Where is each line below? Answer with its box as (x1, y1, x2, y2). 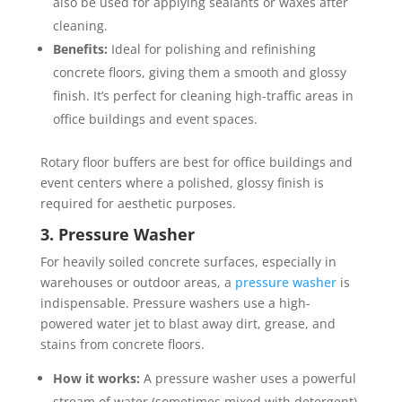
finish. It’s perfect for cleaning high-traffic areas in (52, 87, 354, 104)
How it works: (52, 370, 140, 387)
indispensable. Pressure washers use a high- (39, 294, 310, 311)
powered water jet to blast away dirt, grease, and (39, 315, 336, 332)
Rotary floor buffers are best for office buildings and (39, 153, 353, 170)
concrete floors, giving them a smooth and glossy (52, 64, 346, 81)
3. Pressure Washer (39, 223, 195, 245)
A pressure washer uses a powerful (139, 370, 356, 387)
